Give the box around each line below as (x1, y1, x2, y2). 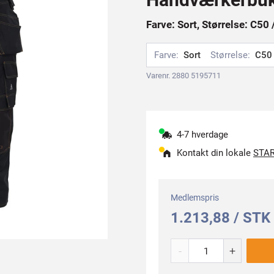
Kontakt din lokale (177, 147, 253, 158)
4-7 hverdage (177, 129, 228, 140)
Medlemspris (171, 193, 219, 202)
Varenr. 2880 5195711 (146, 71, 221, 80)
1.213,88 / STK (171, 209, 270, 226)
